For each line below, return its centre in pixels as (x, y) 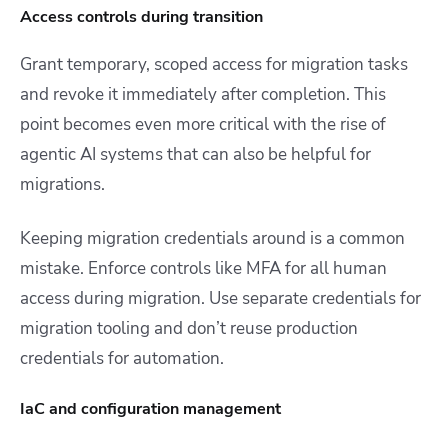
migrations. (62, 184)
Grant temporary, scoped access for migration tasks (214, 64)
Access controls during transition (141, 17)
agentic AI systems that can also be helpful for (195, 154)
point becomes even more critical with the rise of (203, 124)
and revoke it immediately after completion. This (203, 94)
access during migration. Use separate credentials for (220, 298)
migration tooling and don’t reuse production (189, 328)
